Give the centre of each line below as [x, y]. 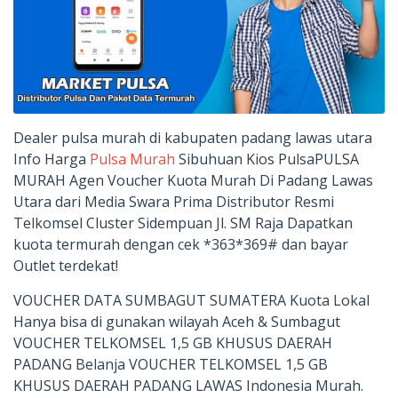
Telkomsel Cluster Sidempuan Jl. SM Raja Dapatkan [183, 223]
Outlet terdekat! [66, 265]
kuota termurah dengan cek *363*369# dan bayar [181, 244]
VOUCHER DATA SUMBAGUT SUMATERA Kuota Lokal [191, 300]
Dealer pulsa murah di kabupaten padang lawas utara [193, 137]
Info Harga [52, 159]
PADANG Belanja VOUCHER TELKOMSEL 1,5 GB [171, 364]
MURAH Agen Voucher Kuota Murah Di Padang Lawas [193, 180]
